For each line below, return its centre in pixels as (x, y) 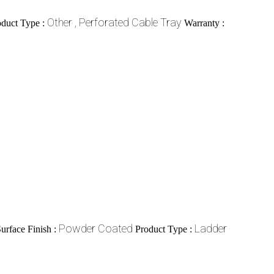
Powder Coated (96, 228)
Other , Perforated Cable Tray (114, 22)
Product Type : (165, 229)
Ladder (211, 228)
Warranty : (204, 23)
